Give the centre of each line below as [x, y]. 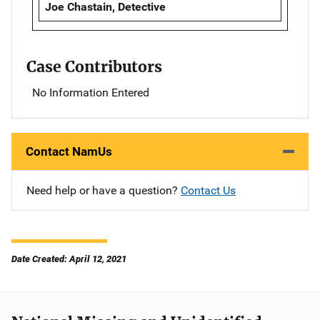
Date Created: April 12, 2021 [69, 259]
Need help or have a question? [104, 191]
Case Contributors [94, 67]
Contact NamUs [69, 152]
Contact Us [208, 191]
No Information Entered [91, 93]
